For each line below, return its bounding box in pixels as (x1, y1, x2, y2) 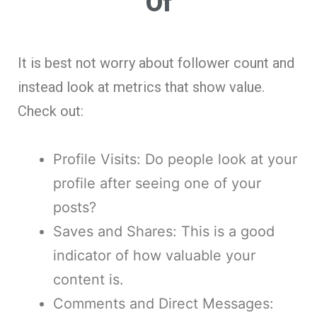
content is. (53, 270, 124, 288)
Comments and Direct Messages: (53, 294, 274, 312)
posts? (53, 198, 96, 216)
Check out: (18, 102, 83, 120)
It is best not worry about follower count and (18, 54, 294, 71)
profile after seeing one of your (53, 174, 261, 192)
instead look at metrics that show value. (18, 78, 265, 96)
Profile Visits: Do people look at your (53, 150, 297, 168)
